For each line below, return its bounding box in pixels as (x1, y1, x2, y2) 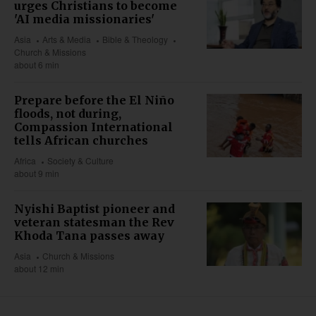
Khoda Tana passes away (14, 229, 164, 243)
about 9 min (14, 167, 59, 180)
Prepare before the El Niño (14, 93, 174, 108)
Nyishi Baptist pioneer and (14, 202, 175, 217)
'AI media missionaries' (14, 12, 154, 27)
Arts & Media (42, 33, 92, 46)
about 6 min (14, 59, 59, 71)
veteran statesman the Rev (14, 215, 174, 230)
